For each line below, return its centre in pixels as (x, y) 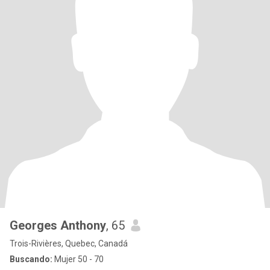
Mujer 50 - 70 (78, 259)
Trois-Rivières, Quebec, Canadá (69, 243)
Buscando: (31, 259)
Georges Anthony (58, 225)
